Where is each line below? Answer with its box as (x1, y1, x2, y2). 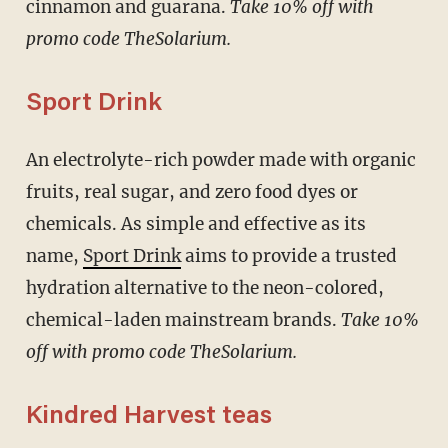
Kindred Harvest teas (25, 404, 272, 430)
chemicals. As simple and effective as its (25, 212, 366, 235)
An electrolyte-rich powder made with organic (25, 148, 38, 171)
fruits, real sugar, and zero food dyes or (25, 180, 358, 203)
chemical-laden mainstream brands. (25, 308, 341, 331)
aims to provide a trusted (180, 244, 397, 267)
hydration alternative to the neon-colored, (25, 276, 384, 299)
